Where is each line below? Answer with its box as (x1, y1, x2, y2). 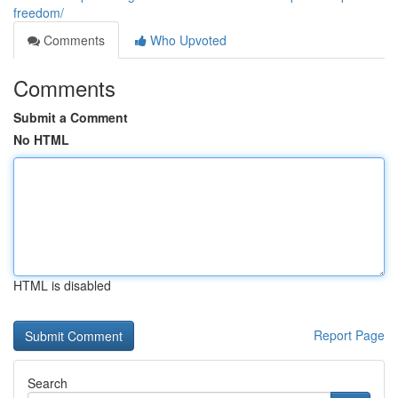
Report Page (314, 326, 385, 344)
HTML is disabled (13, 276, 111, 294)
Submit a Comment (13, 108, 128, 126)
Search (28, 374, 68, 392)
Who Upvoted (147, 31, 227, 49)
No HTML (13, 131, 69, 148)
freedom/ (13, 4, 64, 21)
